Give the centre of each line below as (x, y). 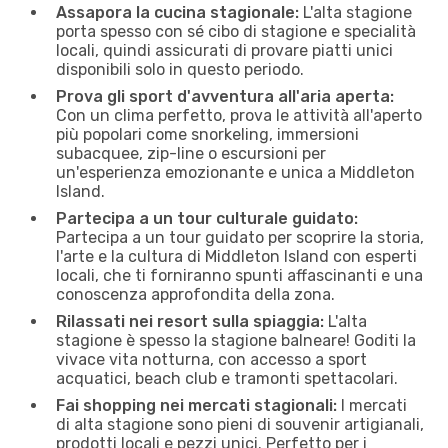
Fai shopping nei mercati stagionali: (196, 405)
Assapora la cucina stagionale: (177, 12)
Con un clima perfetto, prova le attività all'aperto (239, 115)
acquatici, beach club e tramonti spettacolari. (227, 378)
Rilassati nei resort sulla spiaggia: (190, 321)
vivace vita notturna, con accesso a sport (211, 359)
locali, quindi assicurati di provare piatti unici (224, 50)
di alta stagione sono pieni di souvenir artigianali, (240, 424)
